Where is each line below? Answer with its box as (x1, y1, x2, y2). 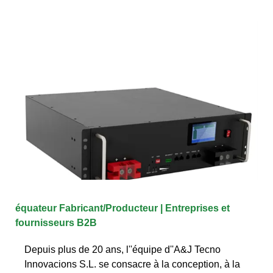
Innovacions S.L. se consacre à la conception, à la (24, 258, 240, 269)
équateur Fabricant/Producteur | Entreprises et (15, 202, 230, 213)
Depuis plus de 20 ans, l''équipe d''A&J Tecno (24, 244, 221, 255)
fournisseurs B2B (15, 217, 97, 228)
